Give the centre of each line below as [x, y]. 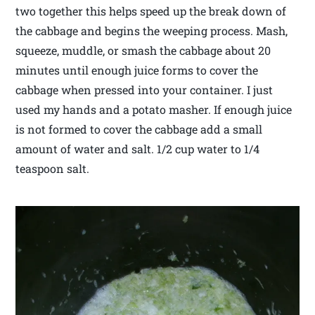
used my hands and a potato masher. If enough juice [154, 110]
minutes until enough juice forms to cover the [137, 70]
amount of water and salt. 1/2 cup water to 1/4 [138, 149]
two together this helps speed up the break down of [151, 11]
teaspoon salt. [53, 169]
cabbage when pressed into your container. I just [144, 90]
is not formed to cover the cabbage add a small [139, 129]
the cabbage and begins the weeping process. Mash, [152, 31]
